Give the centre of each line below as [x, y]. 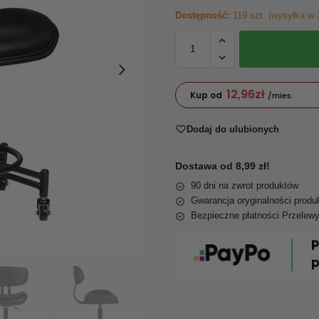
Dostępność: [202, 15]
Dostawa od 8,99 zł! [222, 166]
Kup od [206, 95]
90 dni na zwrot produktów [244, 186]
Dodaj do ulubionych [232, 129]
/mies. [280, 96]
